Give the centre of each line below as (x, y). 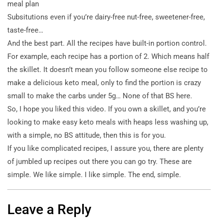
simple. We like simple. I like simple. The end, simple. (94, 174)
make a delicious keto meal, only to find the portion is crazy (104, 82)
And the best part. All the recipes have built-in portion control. (107, 43)
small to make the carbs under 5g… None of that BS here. (100, 96)
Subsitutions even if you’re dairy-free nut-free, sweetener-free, (106, 17)
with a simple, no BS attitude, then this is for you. (87, 135)
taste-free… (25, 30)
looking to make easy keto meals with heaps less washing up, (108, 122)
